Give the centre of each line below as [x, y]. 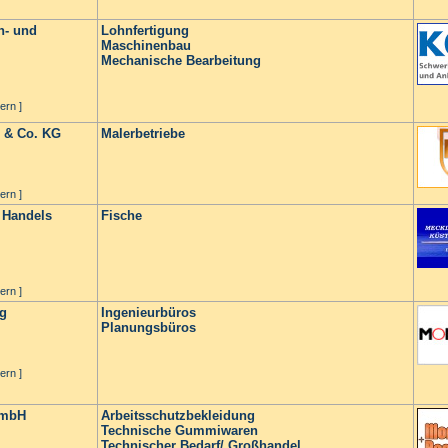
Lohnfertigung [145, 30]
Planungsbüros [148, 327]
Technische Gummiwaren [179, 430]
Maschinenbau [146, 45]
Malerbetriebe [143, 133]
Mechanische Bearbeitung [181, 60]
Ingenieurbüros [148, 312]
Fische [121, 215]
